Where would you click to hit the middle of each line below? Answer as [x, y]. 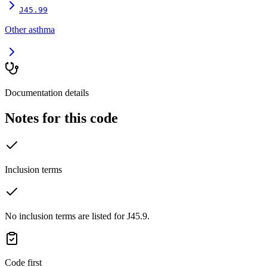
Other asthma [30, 29]
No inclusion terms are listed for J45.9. [77, 216]
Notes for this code [61, 118]
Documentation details [47, 92]
